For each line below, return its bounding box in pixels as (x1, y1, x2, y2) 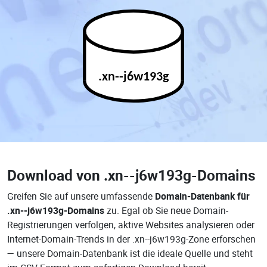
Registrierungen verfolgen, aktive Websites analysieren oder (7, 218, 254, 231)
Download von (7, 165, 104, 185)
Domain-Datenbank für (155, 190, 250, 203)
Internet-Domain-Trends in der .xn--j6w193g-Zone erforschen (7, 232, 256, 246)
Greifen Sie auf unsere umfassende (7, 190, 155, 203)
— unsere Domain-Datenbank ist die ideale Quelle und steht (7, 247, 253, 260)
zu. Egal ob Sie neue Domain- (104, 204, 228, 217)
